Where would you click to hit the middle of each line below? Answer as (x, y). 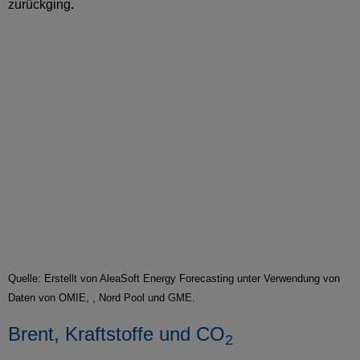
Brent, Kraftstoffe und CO (117, 334)
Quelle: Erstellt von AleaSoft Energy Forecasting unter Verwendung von (174, 279)
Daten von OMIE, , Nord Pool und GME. (102, 298)
